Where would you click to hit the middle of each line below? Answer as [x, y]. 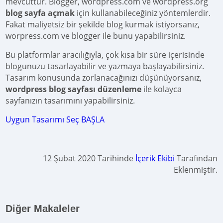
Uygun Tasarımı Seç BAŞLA [55, 119]
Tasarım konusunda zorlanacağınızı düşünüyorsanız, [104, 77]
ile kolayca [163, 89]
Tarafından [196, 158]
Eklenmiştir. [195, 169]
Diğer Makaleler [43, 208]
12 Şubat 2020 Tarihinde [89, 158]
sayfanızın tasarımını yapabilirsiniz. [70, 100]
